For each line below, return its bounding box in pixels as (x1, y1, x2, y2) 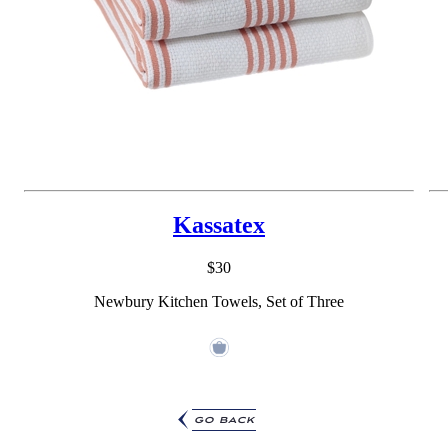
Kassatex (173, 211, 265, 238)
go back (194, 413, 255, 427)
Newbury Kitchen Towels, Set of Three (94, 292, 344, 310)
